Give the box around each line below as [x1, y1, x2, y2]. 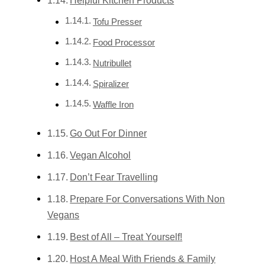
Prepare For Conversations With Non [70, 193, 225, 204]
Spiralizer [92, 79, 129, 89]
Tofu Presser [92, 17, 142, 27]
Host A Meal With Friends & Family [70, 253, 216, 264]
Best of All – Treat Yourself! [70, 231, 183, 242]
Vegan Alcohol [70, 149, 131, 160]
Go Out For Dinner [70, 127, 147, 138]
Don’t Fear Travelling [70, 171, 159, 182]
